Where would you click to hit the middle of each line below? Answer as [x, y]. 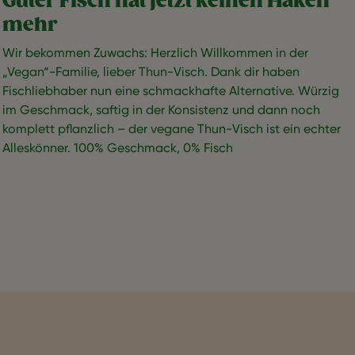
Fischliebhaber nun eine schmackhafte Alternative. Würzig [171, 90]
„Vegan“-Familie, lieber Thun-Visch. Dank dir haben [151, 71]
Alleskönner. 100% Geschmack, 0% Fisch [118, 147]
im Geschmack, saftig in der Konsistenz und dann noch [161, 109]
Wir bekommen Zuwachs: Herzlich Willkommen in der [155, 52]
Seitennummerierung [62, 200]
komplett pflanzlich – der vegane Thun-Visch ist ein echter [172, 128]
